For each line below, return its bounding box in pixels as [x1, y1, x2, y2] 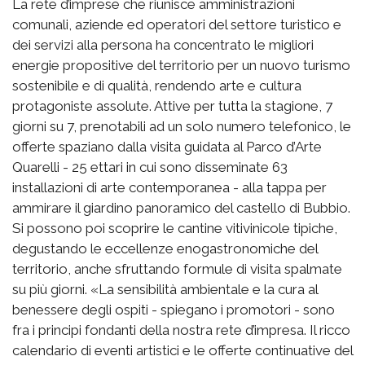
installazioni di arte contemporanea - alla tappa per [12, 178, 327, 196]
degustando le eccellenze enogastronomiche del [12, 240, 318, 257]
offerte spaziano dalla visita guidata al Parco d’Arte [12, 138, 322, 155]
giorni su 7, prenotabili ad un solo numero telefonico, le [12, 117, 351, 134]
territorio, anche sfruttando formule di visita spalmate [12, 260, 342, 277]
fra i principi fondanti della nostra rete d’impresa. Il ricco [12, 321, 350, 338]
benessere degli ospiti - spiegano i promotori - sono [12, 301, 335, 318]
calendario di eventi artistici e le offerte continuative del [12, 341, 353, 358]
